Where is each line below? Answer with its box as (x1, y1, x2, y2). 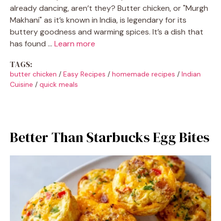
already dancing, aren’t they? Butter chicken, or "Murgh (10, 2, 208, 13)
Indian (182, 69, 201, 78)
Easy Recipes (63, 69, 106, 78)
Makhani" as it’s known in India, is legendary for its (10, 14, 186, 25)
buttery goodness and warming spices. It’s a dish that (10, 26, 203, 37)
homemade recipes (112, 69, 175, 78)
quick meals (39, 79, 78, 89)
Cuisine (10, 79, 33, 89)
